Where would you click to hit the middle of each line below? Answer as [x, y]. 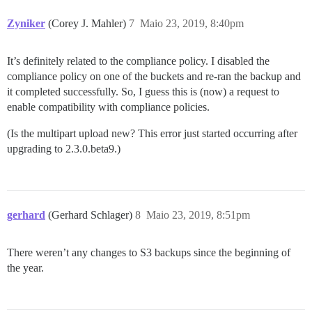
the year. [25, 268]
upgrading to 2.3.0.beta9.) [64, 149]
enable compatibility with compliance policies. [108, 107]
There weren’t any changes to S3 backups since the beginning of [149, 252]
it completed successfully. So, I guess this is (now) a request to [143, 92]
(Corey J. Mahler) [88, 23]
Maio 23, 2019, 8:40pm [192, 23]
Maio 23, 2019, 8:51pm [198, 215]
